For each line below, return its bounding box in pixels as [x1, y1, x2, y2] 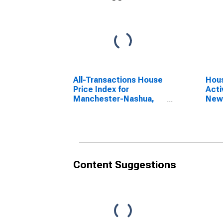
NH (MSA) [73, 104, 111, 113]
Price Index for [73, 85, 129, 94]
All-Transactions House [73, 75, 163, 85]
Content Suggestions [73, 159, 176, 171]
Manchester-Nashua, [73, 94, 154, 104]
